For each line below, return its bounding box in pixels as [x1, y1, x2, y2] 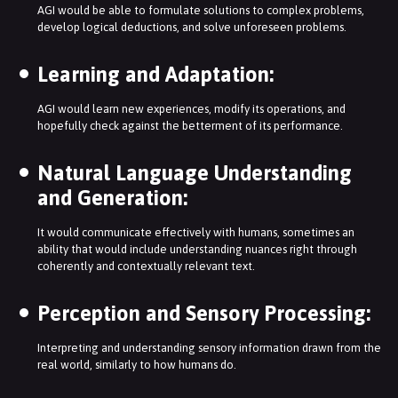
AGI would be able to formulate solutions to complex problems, [37, 4, 364, 18]
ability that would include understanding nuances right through [37, 243, 357, 257]
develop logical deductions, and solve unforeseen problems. [37, 20, 346, 35]
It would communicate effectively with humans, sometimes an [37, 226, 354, 240]
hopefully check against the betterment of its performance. [37, 119, 343, 133]
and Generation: [37, 186, 187, 211]
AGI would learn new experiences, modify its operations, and [37, 102, 346, 116]
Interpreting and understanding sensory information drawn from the [37, 341, 381, 355]
